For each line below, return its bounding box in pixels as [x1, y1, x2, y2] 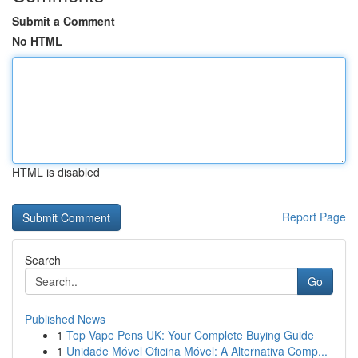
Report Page [282, 209, 346, 225]
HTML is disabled [12, 164, 100, 180]
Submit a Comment [12, 13, 115, 29]
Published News [25, 311, 105, 327]
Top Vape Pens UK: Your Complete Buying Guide [66, 327, 314, 343]
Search [25, 252, 61, 268]
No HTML [12, 33, 62, 49]
